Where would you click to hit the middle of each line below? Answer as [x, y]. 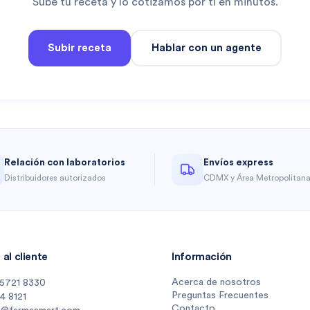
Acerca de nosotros [216, 283]
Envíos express [238, 162]
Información [202, 257]
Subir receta [80, 48]
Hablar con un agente [206, 48]
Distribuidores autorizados [55, 177]
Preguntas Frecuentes [220, 296]
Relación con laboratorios [65, 162]
